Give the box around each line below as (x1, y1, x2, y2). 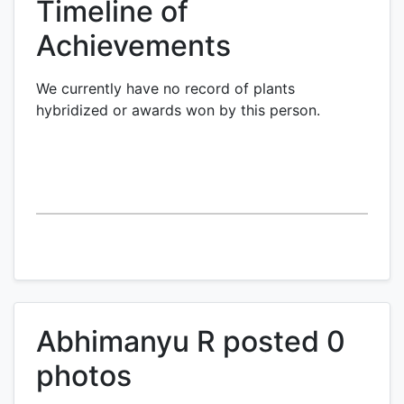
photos (36, 358, 132, 393)
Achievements (36, 28, 231, 63)
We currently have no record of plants (36, 79, 295, 97)
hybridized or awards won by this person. (36, 101, 320, 119)
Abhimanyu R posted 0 (36, 324, 345, 359)
